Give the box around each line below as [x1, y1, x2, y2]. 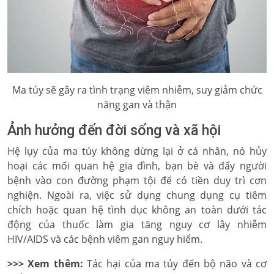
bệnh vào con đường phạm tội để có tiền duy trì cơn [7, 174, 267, 187]
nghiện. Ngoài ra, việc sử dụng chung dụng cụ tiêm [7, 188, 267, 202]
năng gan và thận [97, 98, 177, 111]
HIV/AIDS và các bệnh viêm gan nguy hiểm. [7, 232, 202, 246]
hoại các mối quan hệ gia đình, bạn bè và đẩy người [7, 159, 267, 172]
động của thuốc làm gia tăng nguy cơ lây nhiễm [7, 218, 267, 231]
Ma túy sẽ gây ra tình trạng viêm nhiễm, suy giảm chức [12, 83, 262, 97]
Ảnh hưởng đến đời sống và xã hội [7, 122, 221, 139]
